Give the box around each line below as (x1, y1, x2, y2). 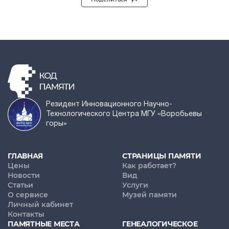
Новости (8, 171, 40, 180)
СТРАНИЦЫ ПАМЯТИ (122, 151, 201, 161)
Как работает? (122, 161, 176, 171)
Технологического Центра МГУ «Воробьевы (45, 111, 202, 118)
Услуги (122, 180, 148, 190)
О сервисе (8, 190, 48, 200)
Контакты (8, 210, 44, 219)
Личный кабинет (8, 200, 73, 210)
